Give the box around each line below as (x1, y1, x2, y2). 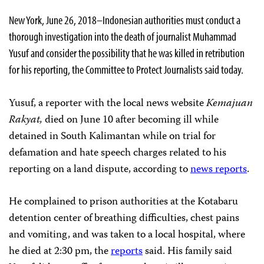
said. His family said (143, 242, 232, 260)
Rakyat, (9, 111, 42, 129)
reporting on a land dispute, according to (9, 160, 190, 179)
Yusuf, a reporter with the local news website (9, 94, 206, 113)
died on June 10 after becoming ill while (42, 111, 219, 129)
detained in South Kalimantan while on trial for (9, 127, 216, 146)
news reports (190, 160, 247, 179)
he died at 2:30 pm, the (9, 242, 111, 260)
